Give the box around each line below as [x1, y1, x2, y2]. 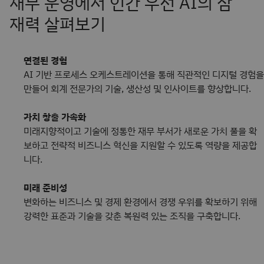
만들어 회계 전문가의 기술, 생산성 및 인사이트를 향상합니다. [24, 82, 251, 95]
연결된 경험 [24, 54, 67, 67]
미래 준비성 [24, 181, 67, 194]
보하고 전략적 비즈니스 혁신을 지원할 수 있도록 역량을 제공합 [24, 138, 257, 151]
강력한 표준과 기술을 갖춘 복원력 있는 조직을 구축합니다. [24, 209, 240, 222]
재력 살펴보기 [9, 12, 105, 35]
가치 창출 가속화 [24, 110, 86, 123]
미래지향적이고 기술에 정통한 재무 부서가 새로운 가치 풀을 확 [24, 124, 257, 137]
